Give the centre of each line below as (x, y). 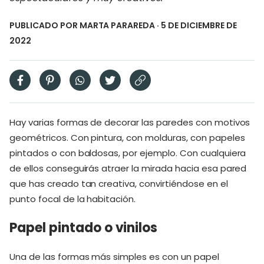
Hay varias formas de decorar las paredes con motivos (130, 122)
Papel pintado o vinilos (84, 227)
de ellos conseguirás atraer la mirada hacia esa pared (128, 168)
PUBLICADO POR (44, 25)
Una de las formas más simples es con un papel (114, 257)
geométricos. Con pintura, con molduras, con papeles (127, 137)
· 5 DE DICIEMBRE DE (196, 25)
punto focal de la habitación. (73, 199)
